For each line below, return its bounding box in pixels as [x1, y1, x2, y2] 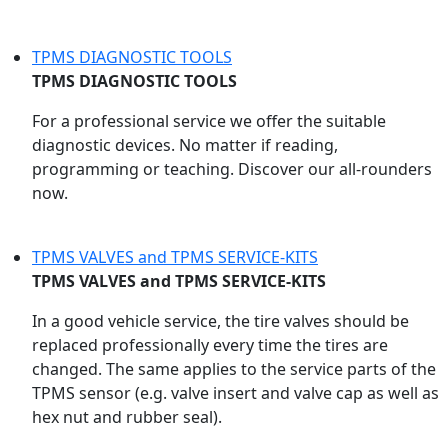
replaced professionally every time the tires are [32, 334, 388, 357]
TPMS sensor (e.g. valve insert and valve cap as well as [32, 382, 439, 405]
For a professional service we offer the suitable [32, 110, 386, 133]
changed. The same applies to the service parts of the [32, 358, 436, 381]
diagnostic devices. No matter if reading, [32, 134, 338, 157]
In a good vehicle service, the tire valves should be [32, 310, 409, 333]
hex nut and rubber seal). [32, 406, 222, 429]
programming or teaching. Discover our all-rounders [32, 158, 432, 181]
